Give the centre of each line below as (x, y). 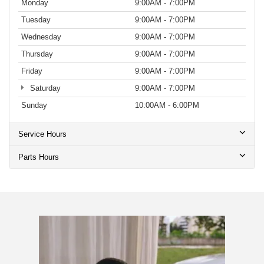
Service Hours (42, 134)
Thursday (37, 54)
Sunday (34, 105)
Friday (32, 71)
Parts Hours (39, 157)
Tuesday (36, 20)
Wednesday (41, 37)
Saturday (44, 88)
